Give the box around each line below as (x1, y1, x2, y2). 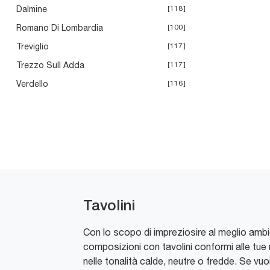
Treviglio (16, 42, 49, 52)
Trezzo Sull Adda (16, 60, 84, 71)
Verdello (16, 79, 48, 89)
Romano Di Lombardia (16, 23, 103, 33)
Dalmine (16, 4, 47, 14)
